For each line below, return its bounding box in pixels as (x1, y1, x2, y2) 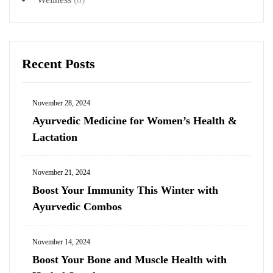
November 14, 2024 (32, 238, 90, 246)
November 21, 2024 (32, 168, 90, 177)
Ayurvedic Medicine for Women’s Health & (32, 115, 237, 127)
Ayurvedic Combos (32, 200, 122, 213)
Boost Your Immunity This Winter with (32, 184, 218, 196)
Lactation (32, 131, 80, 143)
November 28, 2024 (32, 99, 90, 107)
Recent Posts (22, 56, 95, 71)
